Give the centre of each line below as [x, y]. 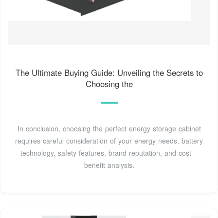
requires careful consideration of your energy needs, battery [109, 140]
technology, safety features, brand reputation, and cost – [109, 153]
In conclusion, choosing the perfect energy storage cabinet [109, 128]
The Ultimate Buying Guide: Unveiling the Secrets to [109, 72]
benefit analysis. [109, 165]
